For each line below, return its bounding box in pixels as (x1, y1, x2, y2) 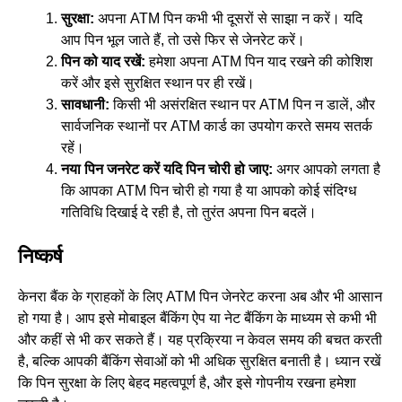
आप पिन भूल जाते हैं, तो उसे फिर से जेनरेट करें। (61, 32, 305, 48)
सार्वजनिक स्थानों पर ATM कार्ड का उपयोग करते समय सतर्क (61, 118, 372, 135)
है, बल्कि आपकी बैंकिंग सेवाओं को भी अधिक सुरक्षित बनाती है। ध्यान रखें (18, 354, 380, 370)
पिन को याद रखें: (61, 54, 145, 70)
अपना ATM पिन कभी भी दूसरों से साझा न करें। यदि (94, 11, 363, 27)
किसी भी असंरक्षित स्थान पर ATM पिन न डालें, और (109, 97, 375, 113)
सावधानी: (61, 97, 109, 113)
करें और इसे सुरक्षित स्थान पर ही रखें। (61, 75, 255, 92)
